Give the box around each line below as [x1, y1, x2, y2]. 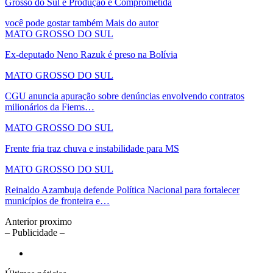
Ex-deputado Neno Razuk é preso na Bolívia [5, 49, 177, 60]
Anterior [5, 216, 40, 227]
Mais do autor [105, 17, 158, 28]
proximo [40, 216, 72, 227]
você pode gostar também [5, 17, 103, 28]
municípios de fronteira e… [5, 195, 110, 206]
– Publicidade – [5, 227, 65, 238]
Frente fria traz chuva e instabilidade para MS [5, 143, 179, 154]
